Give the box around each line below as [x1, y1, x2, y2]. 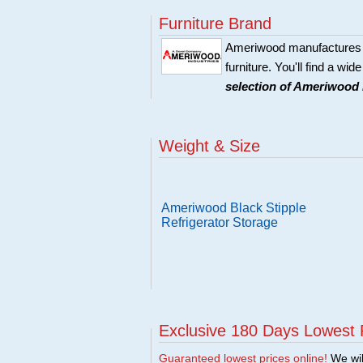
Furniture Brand [159, 15, 271, 32]
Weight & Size [159, 137, 260, 155]
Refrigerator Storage [161, 216, 278, 229]
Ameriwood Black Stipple [161, 201, 306, 215]
